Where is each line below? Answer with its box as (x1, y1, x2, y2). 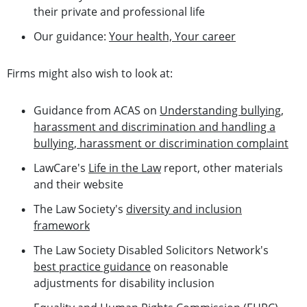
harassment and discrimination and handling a (34, 119, 275, 135)
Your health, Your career (109, 29, 236, 45)
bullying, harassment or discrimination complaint (34, 136, 288, 151)
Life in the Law (88, 160, 161, 176)
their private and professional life (34, 4, 205, 20)
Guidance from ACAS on (34, 103, 160, 119)
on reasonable (151, 259, 228, 275)
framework (34, 218, 90, 234)
